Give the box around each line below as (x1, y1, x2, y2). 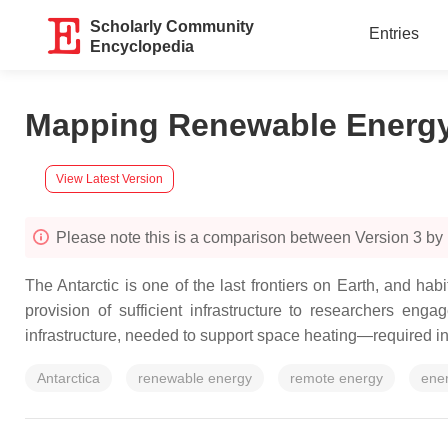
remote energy (290, 370, 383, 386)
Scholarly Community (90, 18, 255, 35)
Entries (368, 25, 419, 42)
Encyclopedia (90, 38, 195, 55)
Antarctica (37, 370, 100, 386)
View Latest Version (56, 171, 163, 186)
